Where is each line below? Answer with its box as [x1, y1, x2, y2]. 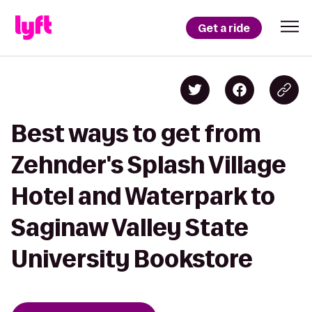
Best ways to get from [11, 120, 261, 146]
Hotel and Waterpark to [11, 183, 275, 209]
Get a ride [198, 20, 250, 36]
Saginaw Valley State [11, 214, 249, 240]
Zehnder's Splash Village [11, 152, 286, 178]
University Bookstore [11, 246, 253, 272]
